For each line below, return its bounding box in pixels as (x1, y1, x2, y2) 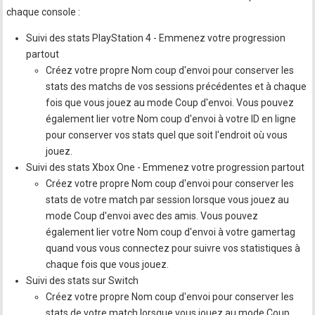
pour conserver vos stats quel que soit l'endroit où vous (46, 129, 288, 141)
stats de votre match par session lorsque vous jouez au (46, 194, 290, 206)
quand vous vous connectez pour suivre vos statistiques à (46, 243, 301, 255)
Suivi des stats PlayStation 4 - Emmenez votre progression (26, 32, 286, 44)
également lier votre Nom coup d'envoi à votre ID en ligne (46, 113, 297, 125)
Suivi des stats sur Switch (26, 275, 139, 287)
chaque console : (6, 6, 81, 18)
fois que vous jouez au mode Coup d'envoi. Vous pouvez (46, 97, 295, 109)
